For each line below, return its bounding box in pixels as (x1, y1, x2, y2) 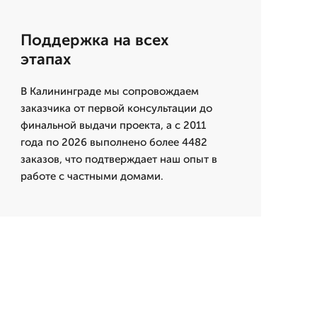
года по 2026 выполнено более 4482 (20, 136, 207, 149)
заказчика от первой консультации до (20, 102, 212, 115)
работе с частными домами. (20, 170, 163, 183)
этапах (20, 50, 71, 69)
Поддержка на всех (20, 30, 168, 50)
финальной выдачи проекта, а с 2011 (20, 119, 206, 132)
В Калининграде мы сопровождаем (20, 85, 199, 98)
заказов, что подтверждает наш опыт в (20, 153, 217, 166)
